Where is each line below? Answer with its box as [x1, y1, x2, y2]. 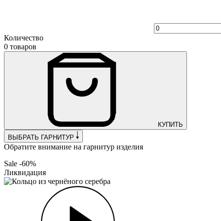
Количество [4, 34, 43, 42]
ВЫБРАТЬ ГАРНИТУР [8, 134, 74, 141]
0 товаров [4, 42, 37, 51]
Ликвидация [4, 168, 46, 177]
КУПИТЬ [158, 121, 183, 128]
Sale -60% [4, 159, 36, 168]
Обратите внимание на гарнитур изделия [4, 143, 143, 151]
